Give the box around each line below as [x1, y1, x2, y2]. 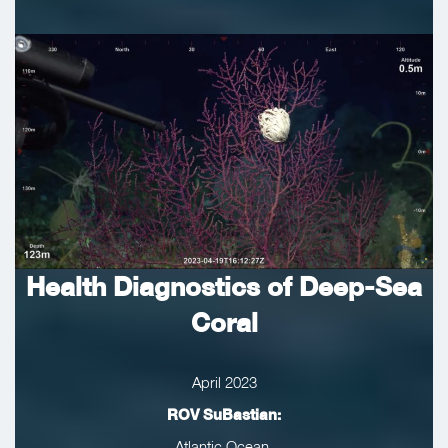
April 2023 [191, 373, 257, 392]
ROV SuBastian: [167, 405, 281, 424]
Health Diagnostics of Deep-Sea [26, 271, 422, 303]
